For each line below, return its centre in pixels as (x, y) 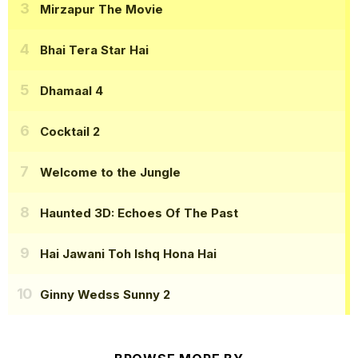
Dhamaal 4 (72, 90)
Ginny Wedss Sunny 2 (105, 294)
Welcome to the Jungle (110, 172)
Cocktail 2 (70, 131)
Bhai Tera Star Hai (94, 50)
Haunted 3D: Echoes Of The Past (139, 213)
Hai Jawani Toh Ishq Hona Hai (128, 253)
